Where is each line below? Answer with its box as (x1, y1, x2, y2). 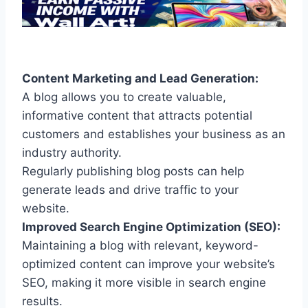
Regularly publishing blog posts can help (22, 164, 244, 178)
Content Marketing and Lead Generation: (22, 71, 258, 85)
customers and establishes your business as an (22, 126, 285, 141)
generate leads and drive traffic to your (22, 182, 239, 197)
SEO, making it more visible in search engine (22, 275, 266, 289)
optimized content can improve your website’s (22, 256, 275, 271)
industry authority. (22, 145, 122, 159)
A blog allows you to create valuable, (22, 89, 226, 104)
